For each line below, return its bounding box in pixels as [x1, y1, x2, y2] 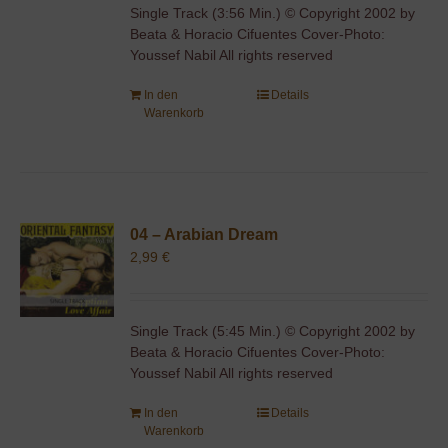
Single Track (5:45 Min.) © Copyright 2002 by [130, 322, 416, 339]
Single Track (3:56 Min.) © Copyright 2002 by [130, 4, 416, 21]
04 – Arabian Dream [130, 225, 279, 243]
